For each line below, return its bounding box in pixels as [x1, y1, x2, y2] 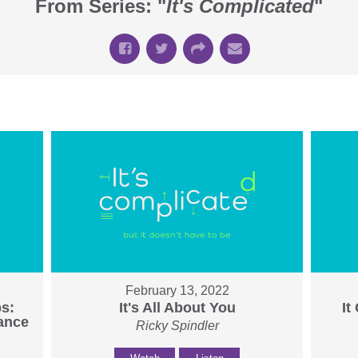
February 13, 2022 [125, 284, 229, 298]
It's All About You [118, 300, 236, 316]
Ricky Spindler [135, 319, 219, 333]
